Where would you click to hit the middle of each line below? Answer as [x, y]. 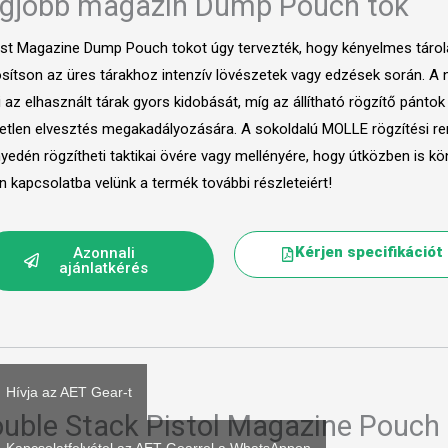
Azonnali [103, 252]
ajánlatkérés [104, 267]
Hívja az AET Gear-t [69, 392]
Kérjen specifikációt [369, 251]
